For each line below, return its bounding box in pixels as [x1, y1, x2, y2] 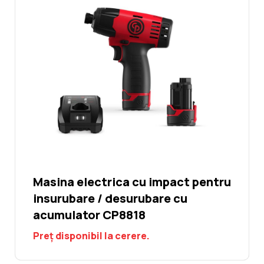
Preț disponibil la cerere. [33, 229, 150, 243]
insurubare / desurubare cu [33, 190, 187, 207]
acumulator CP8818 [33, 207, 146, 223]
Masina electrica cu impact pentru [33, 174, 231, 190]
